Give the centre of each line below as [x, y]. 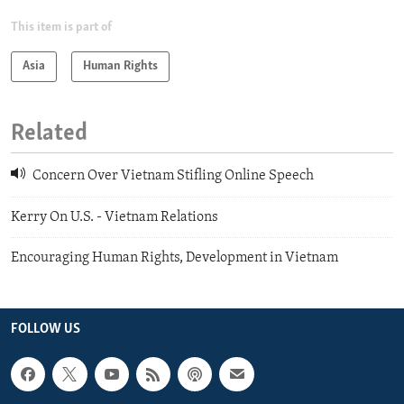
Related [49, 133]
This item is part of [61, 27]
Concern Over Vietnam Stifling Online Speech [172, 176]
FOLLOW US [46, 329]
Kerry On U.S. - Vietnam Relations [115, 217]
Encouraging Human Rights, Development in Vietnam [174, 257]
